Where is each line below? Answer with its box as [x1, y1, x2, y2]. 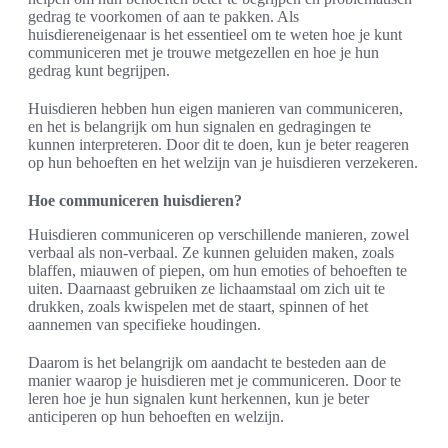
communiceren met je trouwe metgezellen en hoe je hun [28, 44, 379, 61]
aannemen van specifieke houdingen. [28, 316, 261, 333]
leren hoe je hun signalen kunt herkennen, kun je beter [28, 390, 369, 407]
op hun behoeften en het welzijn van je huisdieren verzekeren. [28, 154, 418, 171]
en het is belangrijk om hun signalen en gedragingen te [28, 118, 371, 135]
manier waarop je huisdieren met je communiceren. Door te [28, 372, 401, 389]
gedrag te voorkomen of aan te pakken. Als [28, 8, 299, 25]
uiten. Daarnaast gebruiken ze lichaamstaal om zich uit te [28, 280, 385, 297]
